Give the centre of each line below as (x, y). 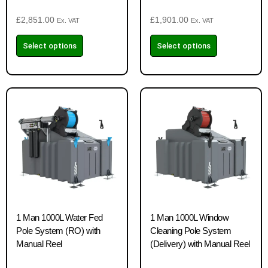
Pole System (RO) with (58, 231)
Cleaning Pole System (191, 231)
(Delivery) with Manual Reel (200, 244)
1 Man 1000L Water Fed (60, 217)
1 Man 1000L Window (189, 217)
